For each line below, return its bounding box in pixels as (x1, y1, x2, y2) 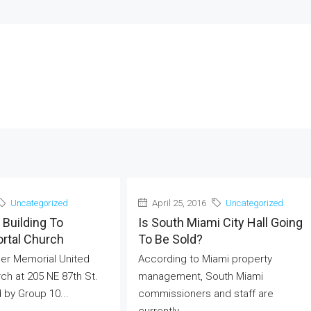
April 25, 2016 (149, 198, 206, 208)
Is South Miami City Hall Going (137, 215, 303, 230)
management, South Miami (137, 270, 263, 283)
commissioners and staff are (137, 287, 274, 300)
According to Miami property (137, 253, 272, 265)
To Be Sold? (137, 232, 203, 246)
